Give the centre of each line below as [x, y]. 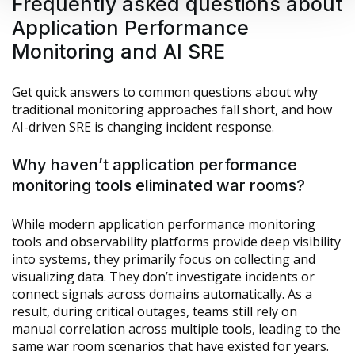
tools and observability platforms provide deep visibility [176, 242]
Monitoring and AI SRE [118, 52]
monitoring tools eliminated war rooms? [158, 186]
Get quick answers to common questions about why [165, 92]
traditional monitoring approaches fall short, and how [172, 110]
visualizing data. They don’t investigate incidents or [163, 277]
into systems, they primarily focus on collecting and [164, 260]
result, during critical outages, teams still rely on [155, 312]
